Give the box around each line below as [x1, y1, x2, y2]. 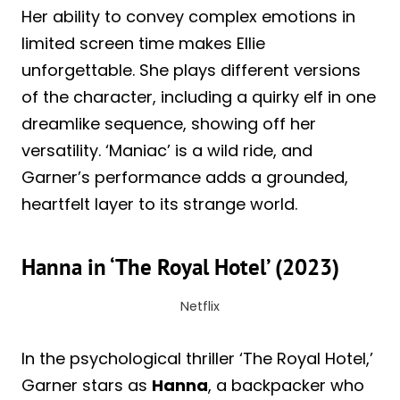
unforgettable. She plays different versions [21, 58, 361, 81]
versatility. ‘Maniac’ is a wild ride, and [21, 138, 312, 162]
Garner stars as [21, 373, 152, 396]
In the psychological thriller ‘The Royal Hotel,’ [21, 346, 373, 370]
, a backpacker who [208, 373, 364, 396]
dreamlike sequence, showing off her [21, 112, 316, 135]
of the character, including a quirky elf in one [21, 85, 376, 108]
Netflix [180, 296, 220, 315]
